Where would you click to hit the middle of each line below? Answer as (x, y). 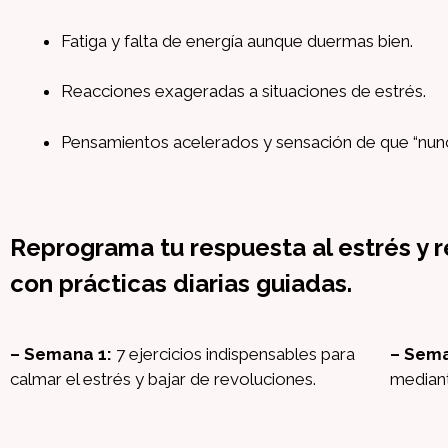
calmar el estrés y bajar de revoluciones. (163, 379)
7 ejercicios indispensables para (235, 354)
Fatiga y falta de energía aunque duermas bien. (237, 40)
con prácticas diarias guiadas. (181, 284)
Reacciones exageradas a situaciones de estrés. (243, 91)
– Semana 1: (63, 354)
